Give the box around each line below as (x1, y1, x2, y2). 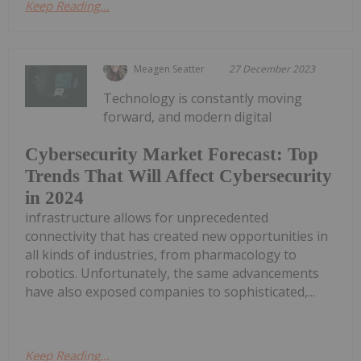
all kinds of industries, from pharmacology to (25, 245, 297, 263)
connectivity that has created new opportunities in (25, 226, 328, 245)
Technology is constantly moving (103, 89, 303, 108)
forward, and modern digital (103, 108, 272, 127)
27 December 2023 (229, 62, 316, 77)
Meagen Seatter (134, 62, 205, 77)
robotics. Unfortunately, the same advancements (25, 263, 319, 282)
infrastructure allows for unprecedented (25, 208, 268, 226)
